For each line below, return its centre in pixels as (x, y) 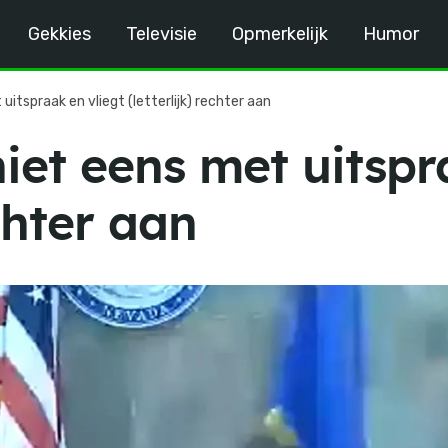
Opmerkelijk (280, 34)
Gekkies (60, 34)
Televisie (162, 34)
